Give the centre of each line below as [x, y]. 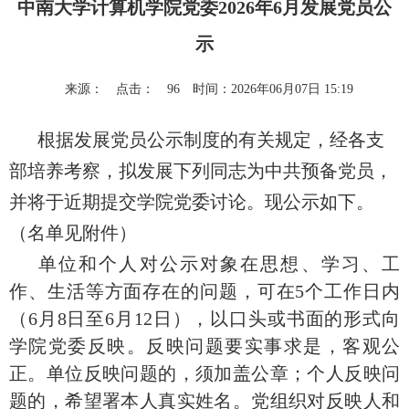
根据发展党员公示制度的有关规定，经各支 [211, 140]
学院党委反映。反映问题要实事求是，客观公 [204, 346]
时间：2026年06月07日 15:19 [273, 89]
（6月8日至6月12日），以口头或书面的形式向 [204, 319]
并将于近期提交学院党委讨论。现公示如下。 [192, 202]
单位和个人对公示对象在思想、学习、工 [219, 264]
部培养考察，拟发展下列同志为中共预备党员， [201, 171]
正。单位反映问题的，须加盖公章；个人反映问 [204, 374]
